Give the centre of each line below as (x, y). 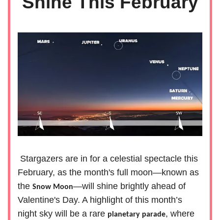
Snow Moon (53, 187)
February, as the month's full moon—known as (108, 172)
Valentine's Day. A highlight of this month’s (100, 200)
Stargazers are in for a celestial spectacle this (109, 158)
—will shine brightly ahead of (129, 186)
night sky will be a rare (63, 213)
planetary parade (137, 214)
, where (180, 213)
